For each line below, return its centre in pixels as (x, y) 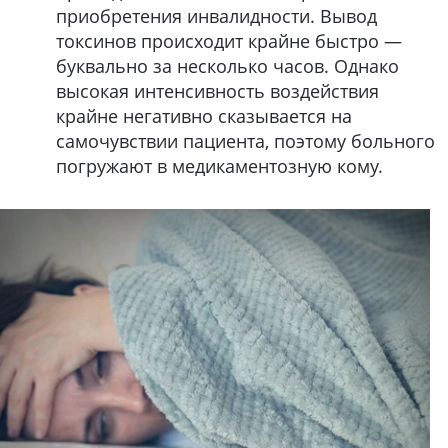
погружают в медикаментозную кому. (219, 165)
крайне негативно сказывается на (204, 115)
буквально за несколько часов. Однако (227, 65)
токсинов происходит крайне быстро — (229, 40)
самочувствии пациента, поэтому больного (245, 140)
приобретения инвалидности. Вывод (216, 15)
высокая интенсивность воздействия (217, 90)
